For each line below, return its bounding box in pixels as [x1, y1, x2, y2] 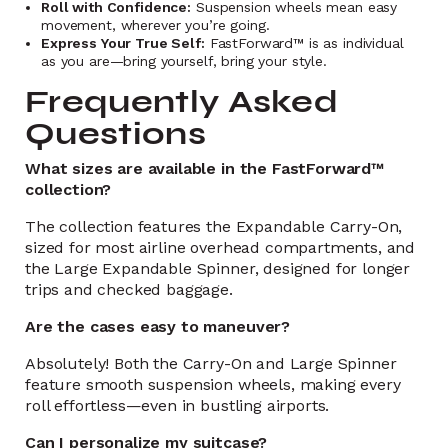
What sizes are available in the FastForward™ [25, 159, 384, 178]
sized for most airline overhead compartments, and [25, 238, 416, 257]
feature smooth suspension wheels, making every [25, 375, 401, 394]
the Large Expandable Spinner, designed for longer [25, 259, 411, 278]
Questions [25, 114, 206, 153]
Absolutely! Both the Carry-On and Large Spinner [25, 354, 397, 373]
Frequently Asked [25, 82, 339, 121]
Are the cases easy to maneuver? [25, 317, 291, 336]
